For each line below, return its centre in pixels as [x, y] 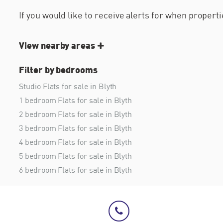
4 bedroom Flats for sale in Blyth [76, 142]
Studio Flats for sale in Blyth [68, 86]
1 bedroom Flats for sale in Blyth [76, 100]
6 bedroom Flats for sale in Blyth [76, 170]
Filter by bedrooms [58, 70]
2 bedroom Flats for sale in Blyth [76, 114]
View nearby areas [57, 45]
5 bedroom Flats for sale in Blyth [76, 156]
